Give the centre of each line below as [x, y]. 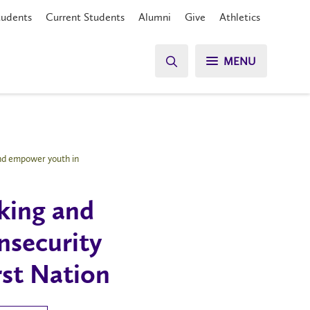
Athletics [240, 17]
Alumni [155, 17]
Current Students [85, 17]
